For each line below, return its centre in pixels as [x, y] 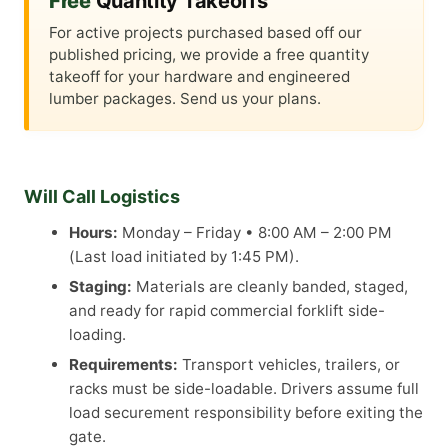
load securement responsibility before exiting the [246, 413]
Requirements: [123, 365]
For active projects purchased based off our [205, 33]
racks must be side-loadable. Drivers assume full [244, 389]
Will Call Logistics [102, 197]
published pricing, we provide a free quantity [209, 55]
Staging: [100, 287]
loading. [97, 335]
